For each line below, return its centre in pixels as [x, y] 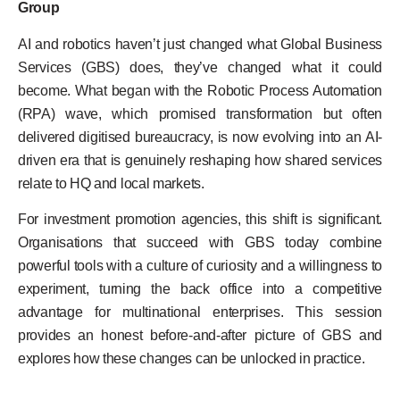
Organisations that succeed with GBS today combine [200, 243]
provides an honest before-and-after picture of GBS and [200, 336]
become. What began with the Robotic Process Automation [200, 90]
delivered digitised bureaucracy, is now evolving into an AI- [200, 137]
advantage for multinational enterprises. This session [200, 312]
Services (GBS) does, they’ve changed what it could [200, 67]
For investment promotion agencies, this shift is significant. [200, 220]
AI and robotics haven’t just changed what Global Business [200, 44]
